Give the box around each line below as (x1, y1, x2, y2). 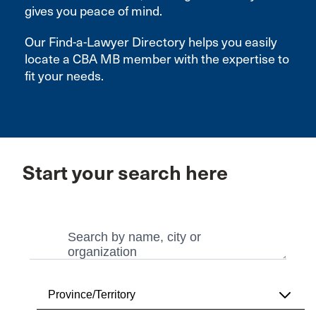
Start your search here (23, 161, 228, 186)
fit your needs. (25, 68, 109, 84)
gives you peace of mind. (25, 4, 162, 19)
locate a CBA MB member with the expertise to (25, 51, 289, 67)
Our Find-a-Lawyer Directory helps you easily (25, 35, 277, 50)
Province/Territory (48, 288, 135, 300)
